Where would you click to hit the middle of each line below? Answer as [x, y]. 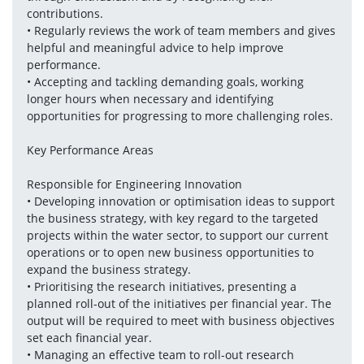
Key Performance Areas [90, 150]
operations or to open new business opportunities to [170, 252]
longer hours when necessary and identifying [150, 99]
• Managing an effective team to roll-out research [160, 355]
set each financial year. [89, 338]
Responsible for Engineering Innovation [134, 184]
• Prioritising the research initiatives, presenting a [161, 286]
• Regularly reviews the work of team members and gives [181, 30]
